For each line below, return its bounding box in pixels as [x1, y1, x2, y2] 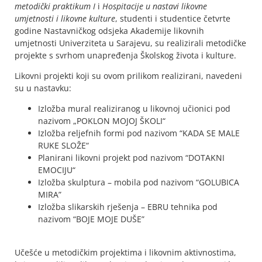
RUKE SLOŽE [38, 140, 86, 151]
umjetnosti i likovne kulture [15, 12, 115, 24]
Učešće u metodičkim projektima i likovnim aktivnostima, [15, 246, 236, 258]
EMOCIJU [38, 164, 73, 176]
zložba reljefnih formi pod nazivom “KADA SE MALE [40, 127, 240, 139]
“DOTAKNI [185, 152, 225, 164]
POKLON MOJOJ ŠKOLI [77, 115, 163, 127]
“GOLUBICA [196, 177, 239, 188]
